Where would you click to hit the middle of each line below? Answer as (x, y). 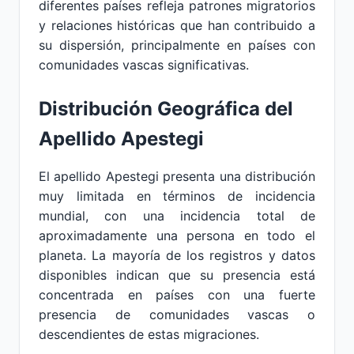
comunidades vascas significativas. (144, 65)
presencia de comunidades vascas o (177, 314)
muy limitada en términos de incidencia (177, 196)
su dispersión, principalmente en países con (177, 45)
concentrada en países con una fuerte (177, 295)
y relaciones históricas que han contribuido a (177, 25)
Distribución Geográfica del (166, 109)
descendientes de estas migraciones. (149, 334)
